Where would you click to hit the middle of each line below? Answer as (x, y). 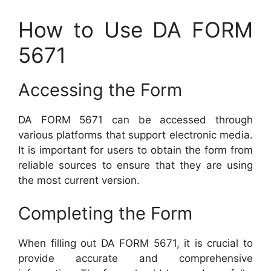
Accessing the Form (100, 90)
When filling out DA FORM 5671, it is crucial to (135, 243)
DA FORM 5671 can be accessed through (135, 119)
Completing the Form (105, 213)
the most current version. (79, 180)
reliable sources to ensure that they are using (135, 165)
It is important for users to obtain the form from (135, 150)
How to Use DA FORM (135, 29)
